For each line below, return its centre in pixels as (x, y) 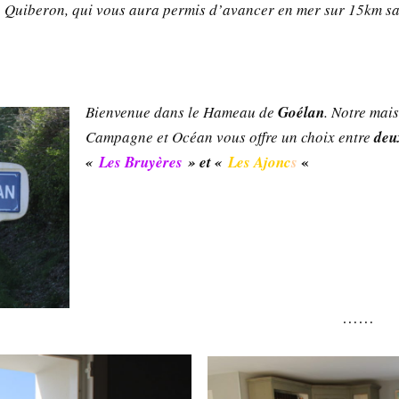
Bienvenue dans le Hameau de (180, 111)
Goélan (300, 112)
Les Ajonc (260, 162)
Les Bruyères (141, 162)
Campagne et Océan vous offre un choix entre (230, 136)
